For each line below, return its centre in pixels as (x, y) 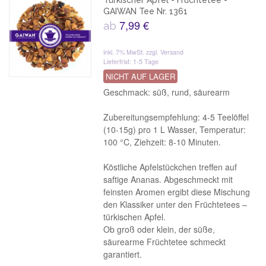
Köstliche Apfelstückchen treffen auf (170, 167)
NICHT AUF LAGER (141, 76)
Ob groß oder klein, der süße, (159, 229)
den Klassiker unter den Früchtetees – (175, 204)
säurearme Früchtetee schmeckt (165, 242)
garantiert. (123, 254)
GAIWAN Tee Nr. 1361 (146, 11)
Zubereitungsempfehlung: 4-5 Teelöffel (176, 117)
